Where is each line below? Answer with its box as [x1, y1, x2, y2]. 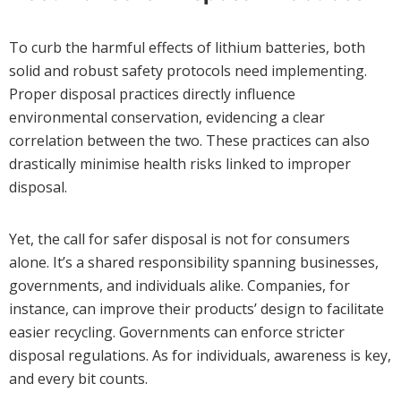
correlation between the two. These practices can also [9, 131, 370, 151]
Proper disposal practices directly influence [9, 84, 295, 105]
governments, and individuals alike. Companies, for [9, 276, 350, 296]
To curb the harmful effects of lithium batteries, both [9, 38, 365, 58]
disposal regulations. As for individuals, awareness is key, [9, 346, 391, 366]
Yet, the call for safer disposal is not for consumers [9, 229, 350, 250]
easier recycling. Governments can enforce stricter [9, 322, 345, 343]
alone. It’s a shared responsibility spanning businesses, [9, 252, 379, 273]
